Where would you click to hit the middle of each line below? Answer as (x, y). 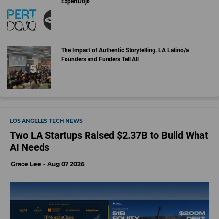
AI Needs (30, 147)
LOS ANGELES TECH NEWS (46, 121)
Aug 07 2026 (66, 164)
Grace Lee (26, 164)
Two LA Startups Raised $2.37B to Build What (109, 136)
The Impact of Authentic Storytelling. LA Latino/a (125, 50)
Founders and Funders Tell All (100, 59)
